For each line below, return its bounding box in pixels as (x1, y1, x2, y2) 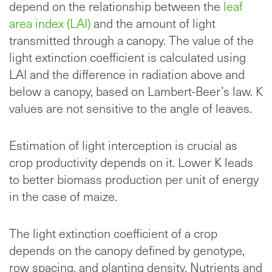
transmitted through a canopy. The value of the (9, 32, 254, 49)
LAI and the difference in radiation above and (9, 66, 245, 83)
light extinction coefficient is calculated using (9, 49, 246, 66)
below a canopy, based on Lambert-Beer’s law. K (9, 83, 263, 100)
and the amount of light (90, 15, 216, 32)
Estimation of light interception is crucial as (9, 137, 237, 154)
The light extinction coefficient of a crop (9, 225, 217, 242)
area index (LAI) (9, 15, 90, 32)
